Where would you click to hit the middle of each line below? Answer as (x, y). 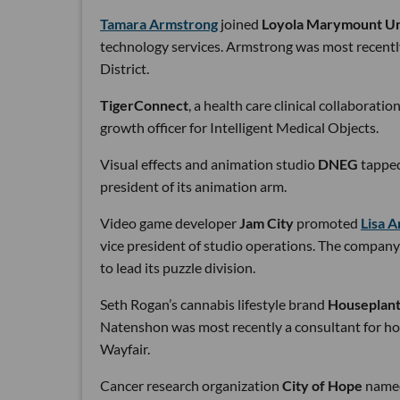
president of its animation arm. (193, 186)
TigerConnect (144, 105)
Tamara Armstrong (159, 24)
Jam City (267, 223)
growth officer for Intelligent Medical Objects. (239, 127)
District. (125, 68)
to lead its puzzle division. (178, 267)
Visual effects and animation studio (209, 164)
